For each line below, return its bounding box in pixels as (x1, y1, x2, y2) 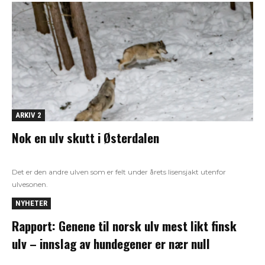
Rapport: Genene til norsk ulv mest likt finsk (12, 216, 237, 235)
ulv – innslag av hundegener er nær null (12, 234, 210, 253)
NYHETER (15, 198, 47, 208)
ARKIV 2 (15, 110, 41, 119)
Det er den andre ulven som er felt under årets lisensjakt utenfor (12, 167, 226, 176)
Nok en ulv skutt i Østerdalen (12, 128, 159, 147)
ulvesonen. (12, 179, 48, 189)
